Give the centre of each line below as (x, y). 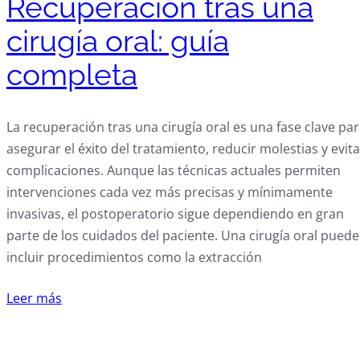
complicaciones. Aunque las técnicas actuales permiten (174, 170)
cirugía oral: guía (118, 41)
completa (72, 75)
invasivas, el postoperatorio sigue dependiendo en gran (175, 213)
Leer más (34, 298)
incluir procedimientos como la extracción (134, 257)
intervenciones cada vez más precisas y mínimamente (170, 192)
